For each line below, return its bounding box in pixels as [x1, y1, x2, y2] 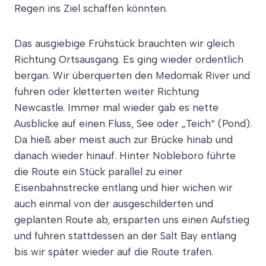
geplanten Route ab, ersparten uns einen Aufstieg [14, 214, 249, 226]
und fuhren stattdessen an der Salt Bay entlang [14, 230, 236, 242]
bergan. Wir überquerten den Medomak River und [14, 69, 250, 81]
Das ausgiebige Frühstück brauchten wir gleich [14, 37, 235, 49]
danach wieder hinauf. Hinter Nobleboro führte [14, 150, 236, 161]
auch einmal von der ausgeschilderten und [14, 198, 213, 210]
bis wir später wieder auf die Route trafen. [14, 246, 213, 258]
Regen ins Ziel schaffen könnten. [14, 2, 167, 14]
